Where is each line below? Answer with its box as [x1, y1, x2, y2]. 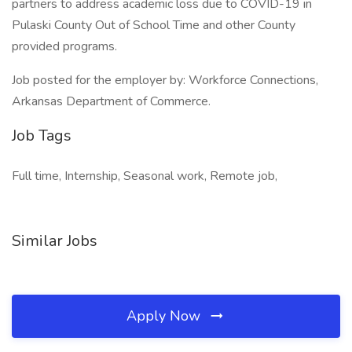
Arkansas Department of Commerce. [12, 93, 211, 110]
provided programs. [12, 38, 117, 55]
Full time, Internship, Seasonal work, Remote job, [12, 167, 277, 185]
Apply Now [126, 306, 204, 325]
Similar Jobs [12, 230, 97, 251]
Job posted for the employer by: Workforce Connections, [12, 71, 318, 89]
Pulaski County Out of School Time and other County [12, 16, 295, 34]
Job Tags [12, 125, 71, 146]
